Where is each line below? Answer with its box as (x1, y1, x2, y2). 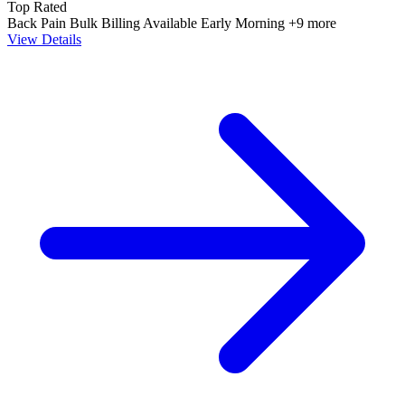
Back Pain (7, 15, 70, 32)
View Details (7, 32, 81, 48)
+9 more (288, 15, 336, 32)
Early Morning (201, 15, 288, 32)
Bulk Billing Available (70, 15, 201, 32)
